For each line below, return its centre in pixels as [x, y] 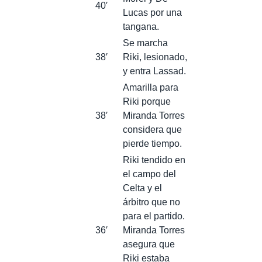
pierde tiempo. [152, 143]
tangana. [141, 26]
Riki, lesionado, [155, 57]
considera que [152, 129]
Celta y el [142, 188]
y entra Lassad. [154, 71]
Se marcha [145, 43]
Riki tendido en [154, 160]
